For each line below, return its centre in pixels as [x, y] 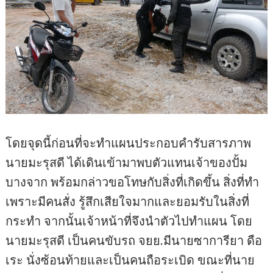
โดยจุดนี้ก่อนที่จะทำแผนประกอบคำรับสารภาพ [129, 143]
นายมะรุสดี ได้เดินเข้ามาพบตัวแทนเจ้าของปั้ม [127, 162]
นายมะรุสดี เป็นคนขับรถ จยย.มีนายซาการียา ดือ [134, 240]
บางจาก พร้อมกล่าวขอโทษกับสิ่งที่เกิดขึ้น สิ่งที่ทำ [133, 182]
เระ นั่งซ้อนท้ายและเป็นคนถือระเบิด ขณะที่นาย [130, 260]
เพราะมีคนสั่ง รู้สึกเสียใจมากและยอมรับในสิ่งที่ [128, 201]
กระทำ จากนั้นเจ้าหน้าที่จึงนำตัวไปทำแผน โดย [129, 221]
